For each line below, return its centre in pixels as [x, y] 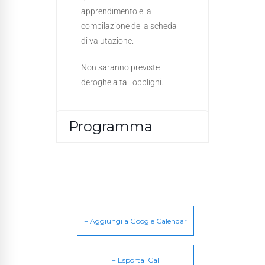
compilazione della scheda [129, 26]
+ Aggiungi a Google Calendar [135, 221]
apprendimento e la [116, 11]
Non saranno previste [120, 67]
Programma [111, 126]
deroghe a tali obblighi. [122, 82]
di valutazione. [107, 41]
